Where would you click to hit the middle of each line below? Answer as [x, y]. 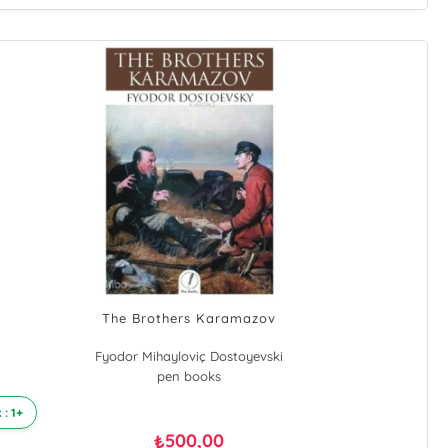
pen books [189, 376]
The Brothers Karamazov [189, 318]
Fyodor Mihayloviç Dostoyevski [189, 356]
